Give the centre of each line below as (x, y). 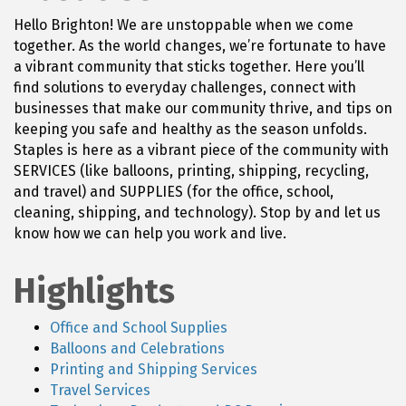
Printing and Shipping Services (154, 369)
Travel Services (100, 390)
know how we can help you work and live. (150, 233)
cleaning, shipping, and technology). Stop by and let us (197, 212)
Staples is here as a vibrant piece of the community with (201, 150)
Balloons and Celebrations (137, 348)
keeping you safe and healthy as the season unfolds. (190, 129)
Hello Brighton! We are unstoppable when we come (184, 24)
